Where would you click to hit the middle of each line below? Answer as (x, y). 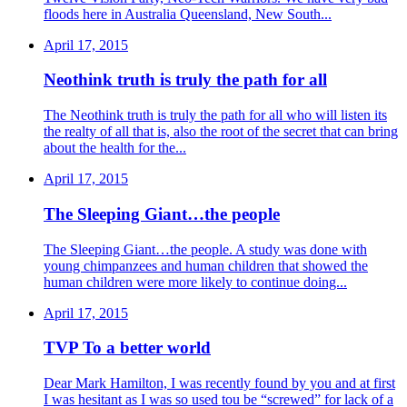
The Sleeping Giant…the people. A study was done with (205, 249)
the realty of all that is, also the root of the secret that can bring (221, 132)
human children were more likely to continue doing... (195, 282)
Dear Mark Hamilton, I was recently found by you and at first (219, 383)
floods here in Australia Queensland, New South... (188, 14)
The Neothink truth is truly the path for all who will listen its (215, 115)
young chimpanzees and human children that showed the (206, 265)
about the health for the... (115, 148)
